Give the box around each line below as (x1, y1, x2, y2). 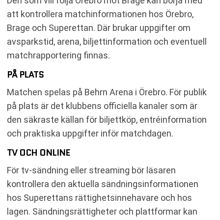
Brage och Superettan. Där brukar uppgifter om (7, 22, 191, 33)
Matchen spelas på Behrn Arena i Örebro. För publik (7, 86, 207, 97)
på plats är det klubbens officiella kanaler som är (7, 100, 197, 111)
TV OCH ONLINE (7, 146, 70, 159)
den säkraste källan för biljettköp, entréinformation (7, 114, 207, 125)
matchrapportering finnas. (7, 50, 110, 60)
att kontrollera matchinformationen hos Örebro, (7, 8, 193, 19)
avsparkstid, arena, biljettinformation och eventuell (7, 36, 207, 47)
